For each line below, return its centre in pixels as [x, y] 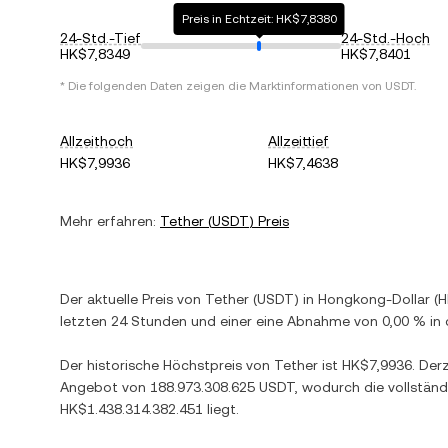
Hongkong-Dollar [374, 299]
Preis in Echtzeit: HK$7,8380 [259, 19]
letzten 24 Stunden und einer [158, 321]
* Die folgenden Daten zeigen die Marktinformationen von [222, 86]
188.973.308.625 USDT [222, 387]
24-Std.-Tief [100, 38]
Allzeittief [299, 141]
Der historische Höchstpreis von [167, 365]
